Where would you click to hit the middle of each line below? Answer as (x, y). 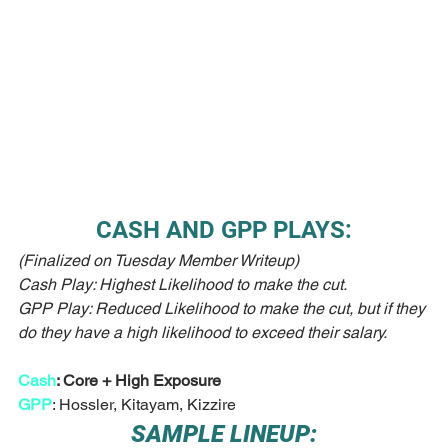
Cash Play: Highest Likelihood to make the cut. (182, 285)
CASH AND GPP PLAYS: (224, 230)
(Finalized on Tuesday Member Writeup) (158, 261)
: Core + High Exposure (138, 381)
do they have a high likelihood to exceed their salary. (204, 333)
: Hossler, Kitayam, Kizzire (144, 405)
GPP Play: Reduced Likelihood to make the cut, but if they (223, 309)
